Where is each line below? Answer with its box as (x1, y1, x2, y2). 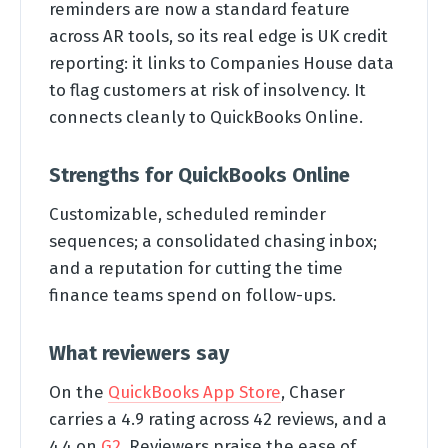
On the (49, 382, 108, 402)
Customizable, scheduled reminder (49, 204, 326, 224)
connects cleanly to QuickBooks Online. (49, 107, 363, 127)
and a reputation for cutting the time (49, 258, 343, 278)
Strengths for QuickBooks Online (49, 163, 350, 187)
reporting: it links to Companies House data (49, 53, 394, 73)
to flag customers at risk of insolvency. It (49, 80, 366, 100)
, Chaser (281, 382, 345, 402)
